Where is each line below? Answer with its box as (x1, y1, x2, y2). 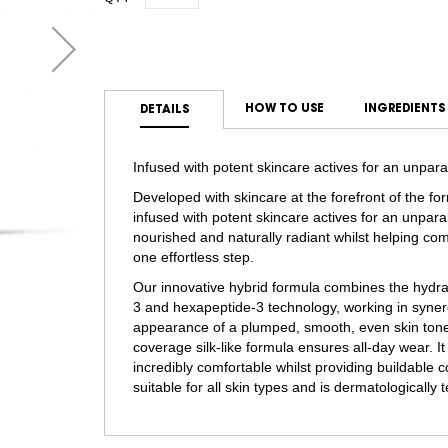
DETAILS (139, 102, 189, 116)
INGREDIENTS (363, 101, 445, 115)
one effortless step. (133, 248, 254, 265)
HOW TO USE (244, 101, 324, 115)
